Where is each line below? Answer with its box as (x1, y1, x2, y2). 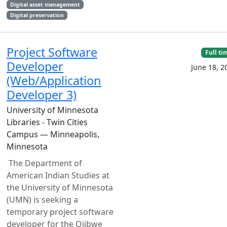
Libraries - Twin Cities (7, 117, 88, 128)
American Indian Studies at (7, 170, 109, 181)
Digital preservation (10, 12, 64, 19)
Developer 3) (7, 87, 77, 103)
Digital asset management (10, 1, 80, 8)
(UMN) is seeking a (7, 194, 78, 205)
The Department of (7, 158, 82, 169)
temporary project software (7, 206, 113, 217)
